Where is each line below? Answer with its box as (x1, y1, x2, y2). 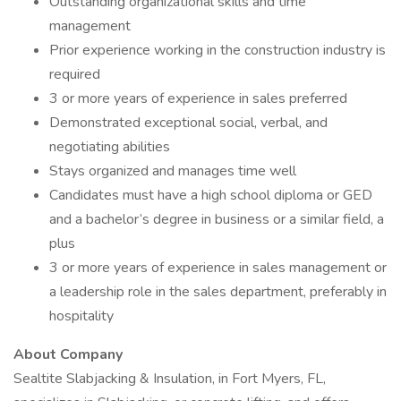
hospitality (49, 306, 114, 326)
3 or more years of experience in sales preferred (49, 89, 347, 108)
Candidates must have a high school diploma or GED (49, 185, 372, 205)
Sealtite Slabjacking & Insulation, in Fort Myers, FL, (13, 369, 326, 388)
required (49, 64, 100, 84)
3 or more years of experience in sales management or (49, 258, 387, 277)
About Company (13, 345, 123, 364)
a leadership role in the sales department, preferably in (49, 282, 387, 302)
